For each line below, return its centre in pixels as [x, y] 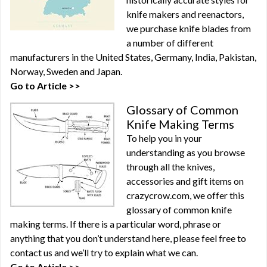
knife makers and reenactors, [185, 14]
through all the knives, [170, 167]
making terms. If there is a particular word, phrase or [116, 224]
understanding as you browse [186, 152]
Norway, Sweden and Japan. [66, 71]
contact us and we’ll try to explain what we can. [104, 252]
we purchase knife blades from [189, 28]
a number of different [170, 43]
